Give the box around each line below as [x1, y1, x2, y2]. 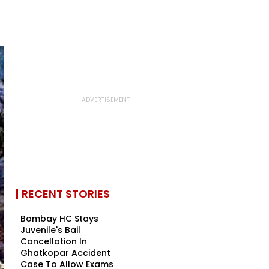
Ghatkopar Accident [20, 247, 110, 259]
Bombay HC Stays [20, 213, 98, 225]
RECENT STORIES [22, 186, 110, 201]
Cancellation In [20, 235, 87, 247]
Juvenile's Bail [20, 224, 80, 236]
